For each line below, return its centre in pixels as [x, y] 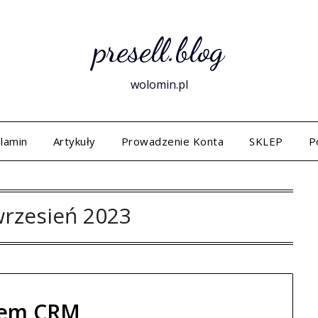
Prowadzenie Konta [172, 141]
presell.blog [159, 50]
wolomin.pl [159, 84]
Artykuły [74, 141]
